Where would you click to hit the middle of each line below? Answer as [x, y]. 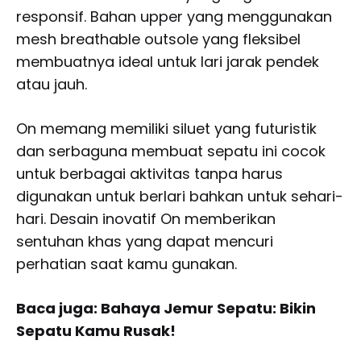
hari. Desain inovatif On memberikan [146, 218]
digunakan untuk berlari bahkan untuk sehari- [180, 196]
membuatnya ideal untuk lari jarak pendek [168, 61]
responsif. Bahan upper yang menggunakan [174, 16]
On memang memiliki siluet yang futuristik [166, 128]
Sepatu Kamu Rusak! [96, 330]
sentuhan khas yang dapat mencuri [145, 241]
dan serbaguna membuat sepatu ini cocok [171, 151]
